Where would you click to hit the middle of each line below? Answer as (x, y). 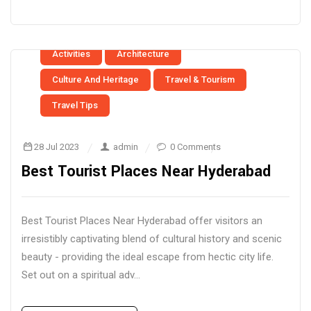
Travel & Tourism (200, 79)
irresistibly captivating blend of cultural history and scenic (152, 239)
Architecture (143, 54)
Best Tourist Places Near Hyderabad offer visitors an (142, 221)
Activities (71, 54)
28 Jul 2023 (57, 147)
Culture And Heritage (95, 79)
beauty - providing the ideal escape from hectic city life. (148, 257)
